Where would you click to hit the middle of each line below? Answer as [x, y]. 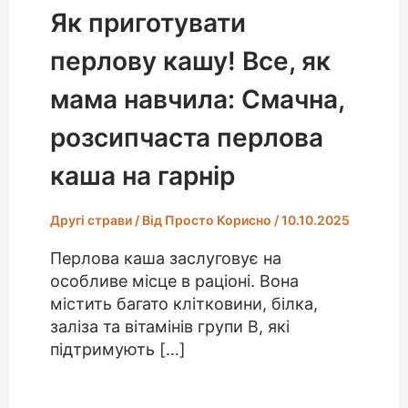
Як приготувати [148, 22]
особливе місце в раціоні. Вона [174, 280]
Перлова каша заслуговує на [165, 258]
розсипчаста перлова [186, 137]
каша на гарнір [142, 175]
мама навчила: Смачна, [197, 99]
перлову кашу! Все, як [190, 61]
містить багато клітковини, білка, [184, 303]
